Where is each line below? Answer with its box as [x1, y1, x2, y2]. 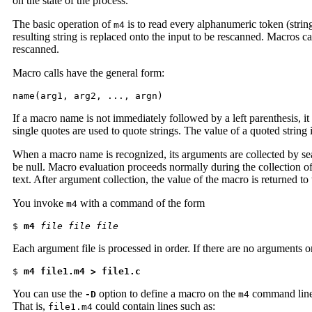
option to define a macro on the [96, 287, 238, 299]
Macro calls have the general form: [13, 66, 164, 79]
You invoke [13, 196, 66, 209]
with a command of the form [77, 196, 205, 209]
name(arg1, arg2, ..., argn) [13, 90, 163, 101]
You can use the [13, 287, 85, 299]
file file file [40, 220, 118, 231]
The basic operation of [13, 17, 114, 30]
